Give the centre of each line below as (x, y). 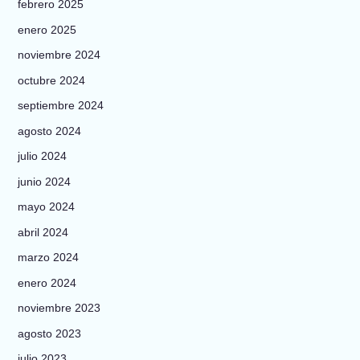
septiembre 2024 (60, 106)
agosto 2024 (49, 131)
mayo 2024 (46, 207)
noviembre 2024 (59, 55)
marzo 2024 (48, 258)
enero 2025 (47, 29)
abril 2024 (43, 232)
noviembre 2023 (59, 308)
